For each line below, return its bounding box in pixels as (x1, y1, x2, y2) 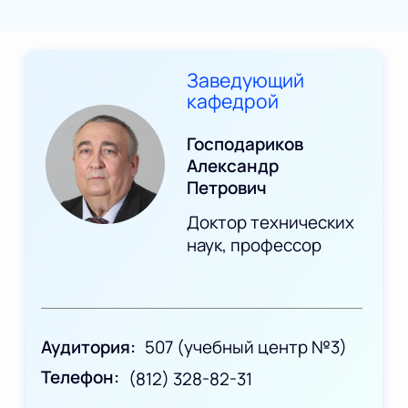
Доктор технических (187, 209, 355, 234)
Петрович (187, 175, 268, 199)
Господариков (187, 131, 304, 156)
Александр (187, 153, 280, 178)
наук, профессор (187, 232, 322, 257)
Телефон (41, 364, 115, 389)
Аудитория (41, 334, 131, 359)
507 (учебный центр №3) (144, 334, 347, 359)
